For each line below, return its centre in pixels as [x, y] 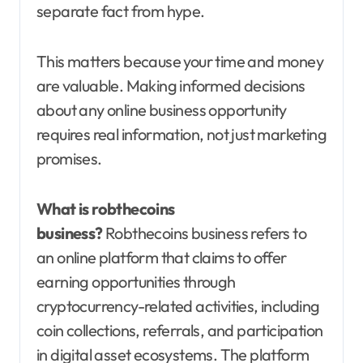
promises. [69, 159]
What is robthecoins [106, 209]
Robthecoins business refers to [205, 233]
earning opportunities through [136, 282]
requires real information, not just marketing [181, 135]
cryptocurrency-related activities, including [178, 306]
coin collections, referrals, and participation [180, 331]
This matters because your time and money [180, 62]
